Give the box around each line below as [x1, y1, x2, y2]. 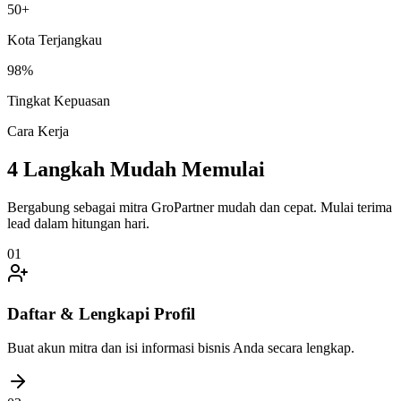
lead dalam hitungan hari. [7, 215, 149, 231]
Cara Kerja [7, 124, 69, 140]
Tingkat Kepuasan [7, 93, 110, 109]
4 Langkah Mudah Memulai [7, 158, 265, 182]
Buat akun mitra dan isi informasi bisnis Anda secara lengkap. [7, 340, 354, 356]
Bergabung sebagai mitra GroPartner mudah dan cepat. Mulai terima [7, 199, 392, 215]
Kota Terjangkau [7, 32, 102, 48]
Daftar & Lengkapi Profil [7, 303, 195, 323]
